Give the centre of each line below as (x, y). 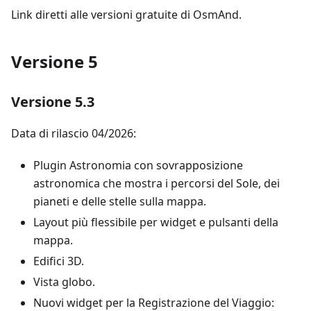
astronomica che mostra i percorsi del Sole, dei (157, 183)
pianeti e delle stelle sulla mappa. (120, 201)
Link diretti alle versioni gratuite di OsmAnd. (126, 15)
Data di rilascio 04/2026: (74, 133)
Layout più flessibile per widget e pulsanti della (156, 222)
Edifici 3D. (59, 261)
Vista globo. (64, 282)
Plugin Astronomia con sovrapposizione (138, 165)
